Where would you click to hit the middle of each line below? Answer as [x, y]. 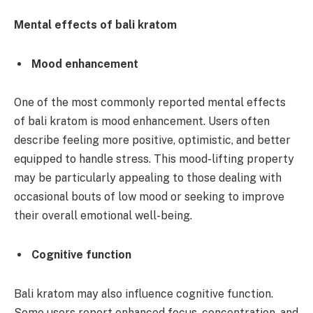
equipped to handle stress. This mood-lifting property [154, 159]
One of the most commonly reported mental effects [150, 103]
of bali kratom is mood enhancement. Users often [142, 122]
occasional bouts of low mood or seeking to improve [149, 197]
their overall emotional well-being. [103, 216]
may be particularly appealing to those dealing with [148, 178]
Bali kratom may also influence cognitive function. [144, 293]
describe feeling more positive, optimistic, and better [152, 140]
